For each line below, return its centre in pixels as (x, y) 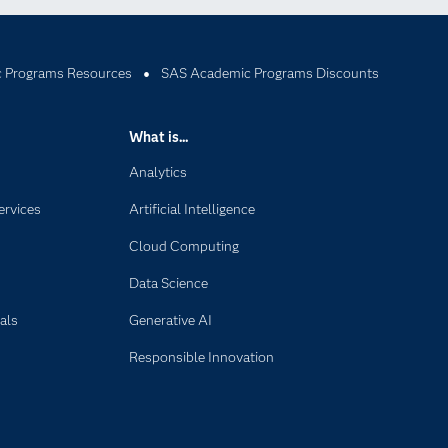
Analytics (158, 172)
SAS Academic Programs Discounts (269, 73)
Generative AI (171, 320)
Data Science (169, 283)
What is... (159, 137)
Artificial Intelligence (192, 209)
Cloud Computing (184, 246)
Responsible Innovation (202, 357)
